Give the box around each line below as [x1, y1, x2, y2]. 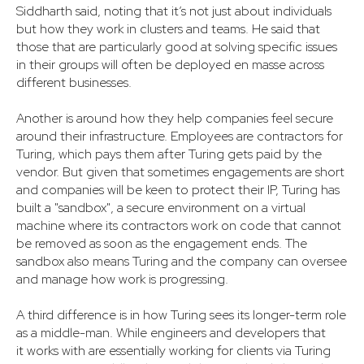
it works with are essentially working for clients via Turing [16, 342, 331, 360]
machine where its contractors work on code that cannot [16, 217, 341, 235]
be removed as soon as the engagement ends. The [16, 235, 307, 253]
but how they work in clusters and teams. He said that [16, 20, 320, 38]
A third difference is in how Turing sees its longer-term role [16, 306, 346, 324]
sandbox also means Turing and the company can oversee [16, 253, 347, 271]
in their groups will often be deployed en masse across [16, 56, 324, 74]
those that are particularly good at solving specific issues [16, 38, 337, 56]
